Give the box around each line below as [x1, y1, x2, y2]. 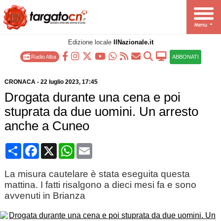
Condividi [21, 143, 55, 151]
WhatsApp [74, 143, 111, 151]
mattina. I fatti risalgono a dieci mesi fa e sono [4, 180, 196, 190]
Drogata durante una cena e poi [4, 90, 181, 104]
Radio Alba [29, 54, 56, 60]
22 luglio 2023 [40, 78, 79, 85]
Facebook [38, 143, 74, 151]
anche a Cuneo [4, 119, 89, 133]
